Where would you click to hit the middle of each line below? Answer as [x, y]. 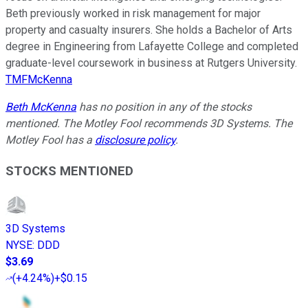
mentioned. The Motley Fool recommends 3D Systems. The [149, 124]
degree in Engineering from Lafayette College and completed [152, 47]
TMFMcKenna [39, 80]
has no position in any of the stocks [164, 107]
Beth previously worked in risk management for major [133, 14]
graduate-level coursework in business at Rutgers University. [151, 63]
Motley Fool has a [50, 140]
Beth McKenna [41, 107]
